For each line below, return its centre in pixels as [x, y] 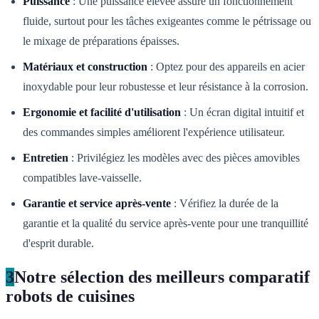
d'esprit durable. [58, 244]
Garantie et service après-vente [97, 204]
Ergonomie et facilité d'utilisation [102, 113]
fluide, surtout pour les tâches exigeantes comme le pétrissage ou [167, 21]
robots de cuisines [70, 297]
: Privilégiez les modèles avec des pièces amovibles [184, 158]
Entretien [46, 158]
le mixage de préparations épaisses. [101, 41]
